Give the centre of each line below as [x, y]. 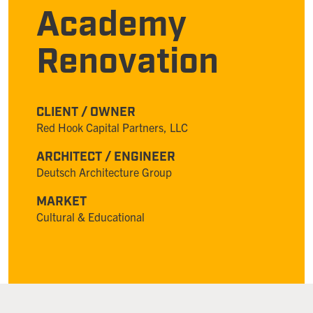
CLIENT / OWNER [86, 112]
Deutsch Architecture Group [104, 172]
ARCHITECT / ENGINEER [106, 157]
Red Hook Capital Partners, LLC [112, 127]
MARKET [61, 202]
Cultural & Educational [90, 217]
